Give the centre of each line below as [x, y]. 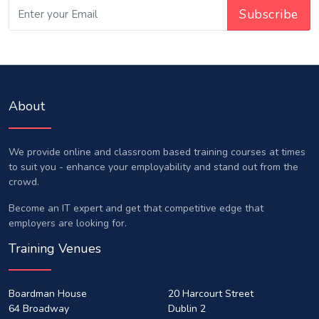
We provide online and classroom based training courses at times [157, 152]
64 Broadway [39, 308]
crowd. [24, 182]
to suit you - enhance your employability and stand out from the [153, 167]
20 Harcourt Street [211, 293]
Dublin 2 [187, 308]
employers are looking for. [68, 223]
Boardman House [48, 293]
